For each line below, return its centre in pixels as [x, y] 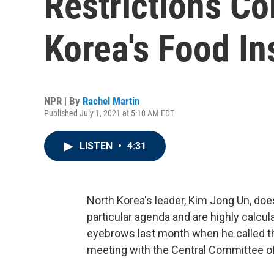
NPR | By [63, 101]
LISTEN [97, 146]
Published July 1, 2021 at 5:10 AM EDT [109, 113]
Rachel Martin [111, 101]
